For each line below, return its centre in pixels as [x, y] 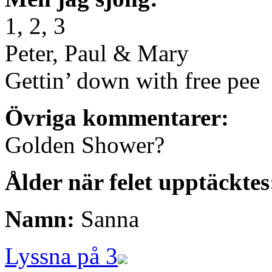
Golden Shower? [85, 145]
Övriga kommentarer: [117, 118]
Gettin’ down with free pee [132, 81]
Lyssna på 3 [61, 256]
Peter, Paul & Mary [97, 53]
